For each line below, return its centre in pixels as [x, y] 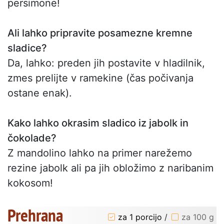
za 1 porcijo [140, 217]
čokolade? [32, 138]
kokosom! [30, 183]
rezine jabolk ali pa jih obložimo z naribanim [110, 168]
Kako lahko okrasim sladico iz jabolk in [98, 123]
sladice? [27, 48]
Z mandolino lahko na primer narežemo [100, 153]
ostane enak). [40, 93]
